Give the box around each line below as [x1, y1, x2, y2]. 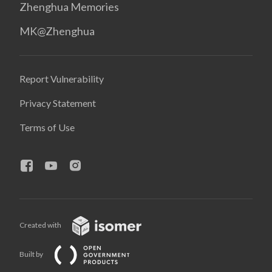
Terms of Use [19, 121, 75, 133]
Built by [19, 250, 44, 259]
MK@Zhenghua [19, 24, 95, 38]
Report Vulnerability [19, 73, 104, 84]
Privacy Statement [19, 97, 96, 109]
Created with [19, 220, 63, 230]
